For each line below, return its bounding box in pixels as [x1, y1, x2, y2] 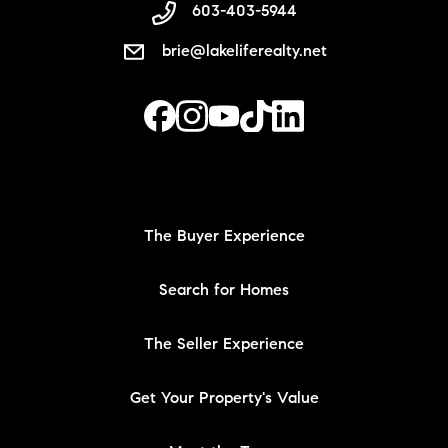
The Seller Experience [144, 337, 304, 354]
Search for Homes [159, 283, 289, 300]
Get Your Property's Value [129, 391, 319, 408]
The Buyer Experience [143, 229, 305, 246]
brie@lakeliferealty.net [161, 44, 327, 61]
